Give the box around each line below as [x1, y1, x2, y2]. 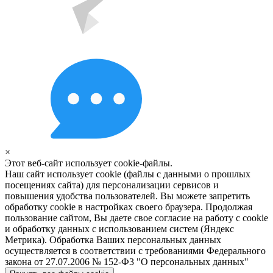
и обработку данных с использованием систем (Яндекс [5, 223, 234, 234]
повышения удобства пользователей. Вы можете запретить [5, 190, 250, 201]
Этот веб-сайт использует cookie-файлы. [5, 157, 172, 168]
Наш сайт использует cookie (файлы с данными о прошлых [5, 168, 250, 179]
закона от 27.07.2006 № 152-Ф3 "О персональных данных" [5, 256, 249, 267]
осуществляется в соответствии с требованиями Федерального [5, 245, 266, 256]
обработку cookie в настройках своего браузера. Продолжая [5, 201, 252, 212]
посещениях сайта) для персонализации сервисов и [5, 179, 219, 190]
